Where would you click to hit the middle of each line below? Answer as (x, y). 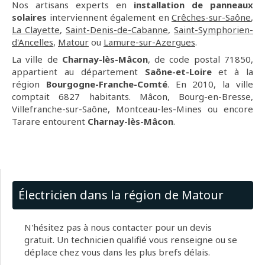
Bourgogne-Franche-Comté (106, 84)
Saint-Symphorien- (214, 30)
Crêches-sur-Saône (211, 17)
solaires (29, 17)
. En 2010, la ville (210, 84)
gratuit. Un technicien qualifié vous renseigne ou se (131, 240)
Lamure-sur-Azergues (149, 42)
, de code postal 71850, (201, 59)
